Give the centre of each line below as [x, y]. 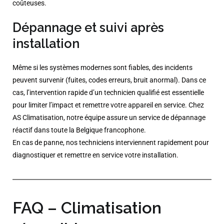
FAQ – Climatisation [87, 208]
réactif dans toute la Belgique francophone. [79, 130]
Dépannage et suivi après [88, 28]
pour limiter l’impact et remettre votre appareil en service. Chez [108, 105]
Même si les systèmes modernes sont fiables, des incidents [102, 68]
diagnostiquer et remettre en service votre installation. [96, 155]
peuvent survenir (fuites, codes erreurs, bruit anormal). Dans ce [109, 80]
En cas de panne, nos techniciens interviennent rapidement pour [111, 143]
